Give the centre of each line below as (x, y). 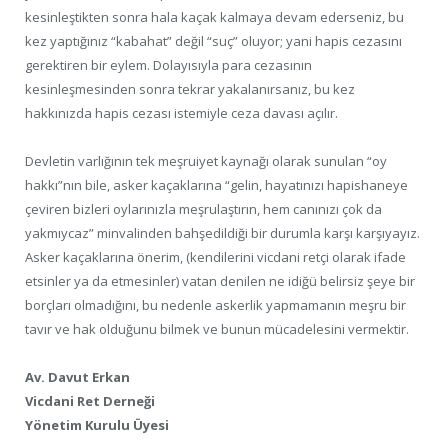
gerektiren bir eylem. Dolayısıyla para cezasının (168, 64)
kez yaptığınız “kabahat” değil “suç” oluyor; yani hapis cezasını (213, 40)
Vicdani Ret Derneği (90, 401)
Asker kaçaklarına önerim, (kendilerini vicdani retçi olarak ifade (215, 256)
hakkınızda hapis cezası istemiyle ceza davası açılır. (181, 112)
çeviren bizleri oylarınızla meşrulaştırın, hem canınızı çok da (203, 208)
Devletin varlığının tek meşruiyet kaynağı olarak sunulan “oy (206, 160)
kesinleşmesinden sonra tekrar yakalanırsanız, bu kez (190, 88)
